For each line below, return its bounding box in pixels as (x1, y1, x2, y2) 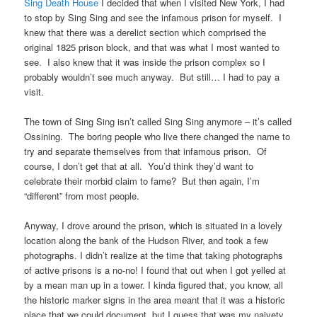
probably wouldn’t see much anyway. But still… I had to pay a (24, 69, 280, 83)
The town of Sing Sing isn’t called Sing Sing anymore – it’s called (24, 115, 292, 129)
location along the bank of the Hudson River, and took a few (24, 234, 269, 248)
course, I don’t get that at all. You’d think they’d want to (24, 159, 254, 173)
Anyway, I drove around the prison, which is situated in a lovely (24, 219, 283, 233)
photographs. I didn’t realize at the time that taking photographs (24, 248, 284, 263)
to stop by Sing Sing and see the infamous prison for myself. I (24, 10, 282, 24)
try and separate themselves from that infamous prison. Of (24, 144, 267, 158)
